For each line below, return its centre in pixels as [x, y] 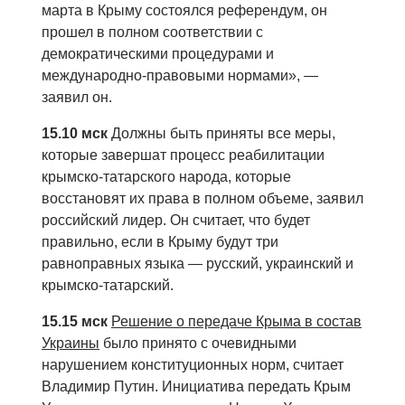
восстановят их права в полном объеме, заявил [202, 199]
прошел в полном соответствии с [152, 33]
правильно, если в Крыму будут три [160, 242]
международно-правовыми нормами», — [180, 76]
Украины [71, 344]
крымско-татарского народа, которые [166, 177]
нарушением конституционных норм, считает [193, 365]
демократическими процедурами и [158, 54]
